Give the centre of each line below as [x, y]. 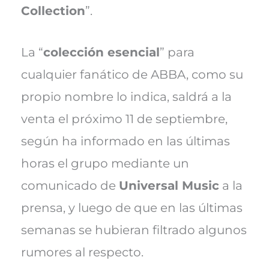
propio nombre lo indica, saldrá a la [126, 96]
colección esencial [101, 52]
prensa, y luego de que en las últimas [131, 207]
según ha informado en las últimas [125, 141]
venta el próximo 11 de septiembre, [124, 119]
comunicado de [70, 185]
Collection [53, 11]
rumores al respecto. [82, 252]
